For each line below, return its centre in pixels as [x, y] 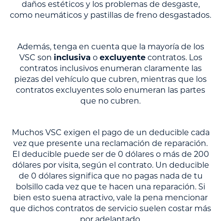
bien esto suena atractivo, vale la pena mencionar [110, 198]
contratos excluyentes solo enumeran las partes [110, 90]
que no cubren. [110, 101]
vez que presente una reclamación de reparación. [110, 144]
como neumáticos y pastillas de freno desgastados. [110, 15]
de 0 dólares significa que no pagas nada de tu [110, 176]
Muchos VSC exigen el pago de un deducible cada [110, 133]
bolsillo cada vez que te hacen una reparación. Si [110, 187]
